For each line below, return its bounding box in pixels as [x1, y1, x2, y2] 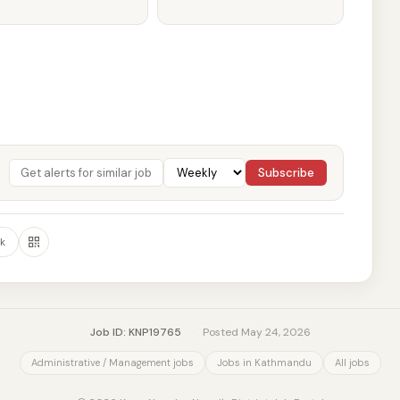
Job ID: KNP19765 [89, 325, 181, 339]
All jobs [334, 356, 370, 369]
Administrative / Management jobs [30, 356, 194, 369]
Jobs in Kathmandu [216, 356, 312, 369]
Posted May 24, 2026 [199, 325, 311, 339]
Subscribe [258, 165, 314, 180]
